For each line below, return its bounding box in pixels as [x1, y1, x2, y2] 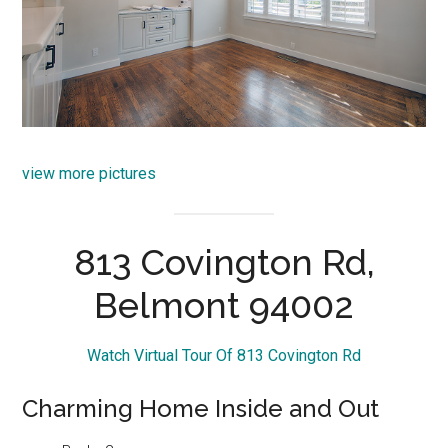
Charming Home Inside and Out [22, 394, 380, 424]
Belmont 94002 [94, 284, 354, 327]
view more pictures [22, 163, 157, 183]
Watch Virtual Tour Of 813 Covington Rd [87, 346, 361, 366]
